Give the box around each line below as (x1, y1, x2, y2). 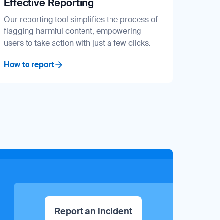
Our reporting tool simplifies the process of (4, 14, 158, 25)
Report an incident (55, 205, 132, 217)
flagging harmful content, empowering (4, 26, 141, 36)
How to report (4, 59, 54, 70)
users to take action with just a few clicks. (4, 37, 151, 48)
